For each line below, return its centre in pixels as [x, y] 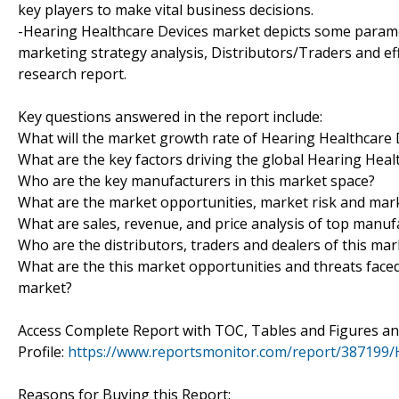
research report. [72, 73]
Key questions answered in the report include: [170, 116]
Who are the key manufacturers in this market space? [196, 180]
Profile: [43, 351]
